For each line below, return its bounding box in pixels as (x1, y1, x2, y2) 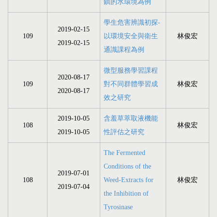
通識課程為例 (104, 46, 144, 54)
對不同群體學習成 (104, 80, 158, 88)
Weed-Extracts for (104, 176, 154, 184)
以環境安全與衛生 (104, 32, 158, 40)
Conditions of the (104, 163, 151, 170)
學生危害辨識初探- (104, 19, 160, 27)
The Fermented (104, 149, 145, 157)
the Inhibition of (104, 190, 149, 198)
